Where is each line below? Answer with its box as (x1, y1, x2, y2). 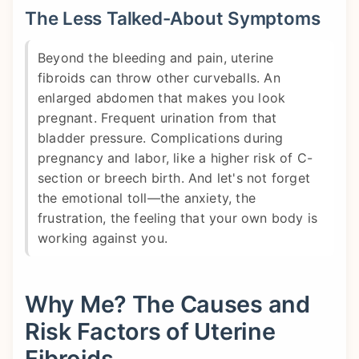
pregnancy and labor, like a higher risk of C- (38, 149, 313, 166)
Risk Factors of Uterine (25, 317, 276, 345)
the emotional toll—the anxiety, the (38, 189, 256, 206)
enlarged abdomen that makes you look (38, 89, 286, 106)
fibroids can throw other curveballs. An (38, 69, 280, 86)
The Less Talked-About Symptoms (25, 7, 321, 30)
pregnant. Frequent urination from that (38, 109, 277, 126)
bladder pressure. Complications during (38, 129, 284, 146)
